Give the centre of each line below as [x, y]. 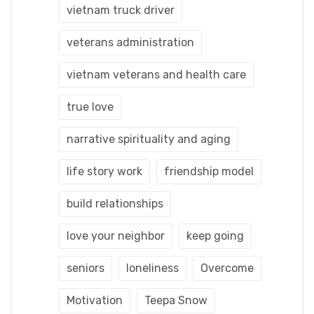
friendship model [209, 171]
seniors [86, 268]
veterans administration [130, 42]
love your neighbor [116, 235]
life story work [104, 171]
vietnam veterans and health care [156, 74]
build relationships [115, 203]
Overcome [227, 268]
